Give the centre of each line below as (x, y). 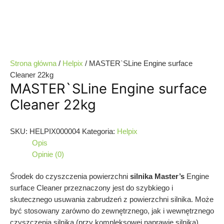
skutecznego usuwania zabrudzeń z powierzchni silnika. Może (112, 200)
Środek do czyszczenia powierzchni (70, 177)
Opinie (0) (48, 154)
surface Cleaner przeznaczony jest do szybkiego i (91, 188)
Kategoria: (99, 131)
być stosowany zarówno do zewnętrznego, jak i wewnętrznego (112, 211)
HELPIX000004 (55, 131)
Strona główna (33, 64)
